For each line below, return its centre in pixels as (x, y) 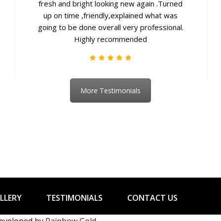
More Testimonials (110, 91)
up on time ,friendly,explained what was (111, 15)
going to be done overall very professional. (110, 27)
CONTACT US (152, 198)
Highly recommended (111, 39)
